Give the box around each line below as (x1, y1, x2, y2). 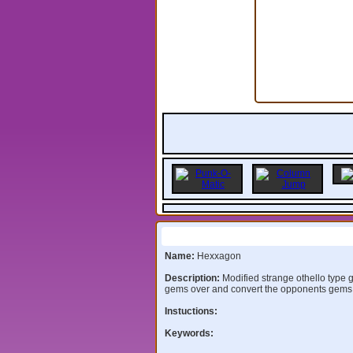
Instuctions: (164, 305, 217, 317)
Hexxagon (196, 250, 241, 262)
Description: (164, 272, 222, 284)
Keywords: (164, 327, 214, 339)
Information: (192, 230, 243, 242)
